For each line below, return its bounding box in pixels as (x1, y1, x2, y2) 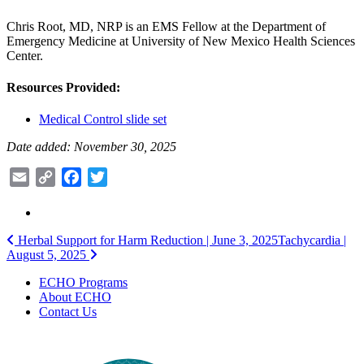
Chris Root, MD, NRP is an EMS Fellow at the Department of (6, 19, 326, 33)
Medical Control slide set (39, 112, 167, 127)
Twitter (107, 170, 144, 184)
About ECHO (39, 290, 111, 305)
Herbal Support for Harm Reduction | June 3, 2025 (15, 233, 278, 248)
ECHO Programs (39, 275, 128, 290)
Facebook (81, 170, 132, 184)
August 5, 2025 (6, 248, 89, 262)
